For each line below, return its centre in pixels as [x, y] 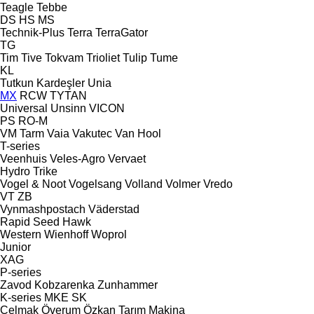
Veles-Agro [77, 158]
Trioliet [103, 57]
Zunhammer [128, 285]
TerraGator [122, 32]
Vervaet [127, 158]
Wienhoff [66, 234]
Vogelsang [95, 184]
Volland [144, 184]
